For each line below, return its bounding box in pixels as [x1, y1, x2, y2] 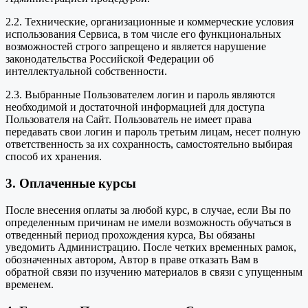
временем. [5, 278, 54, 290]
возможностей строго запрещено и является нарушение [5, 41, 266, 53]
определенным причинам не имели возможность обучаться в [5, 216, 291, 228]
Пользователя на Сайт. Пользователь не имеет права [5, 113, 252, 126]
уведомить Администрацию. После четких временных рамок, [5, 241, 296, 253]
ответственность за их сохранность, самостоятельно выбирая [5, 138, 292, 151]
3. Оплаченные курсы [5, 176, 136, 191]
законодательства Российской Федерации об [5, 53, 214, 65]
